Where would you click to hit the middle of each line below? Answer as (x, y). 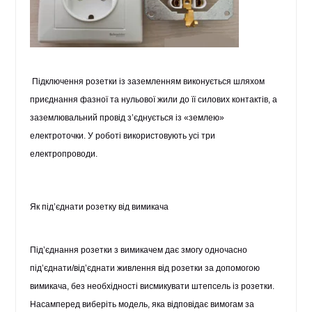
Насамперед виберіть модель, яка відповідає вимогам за (142, 304)
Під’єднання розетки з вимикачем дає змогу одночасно (139, 250)
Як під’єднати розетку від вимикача (100, 207)
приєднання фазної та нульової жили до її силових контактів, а (154, 100)
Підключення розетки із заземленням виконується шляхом (149, 81)
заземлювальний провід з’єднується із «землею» (127, 118)
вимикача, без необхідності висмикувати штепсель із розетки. (153, 286)
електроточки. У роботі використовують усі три (123, 136)
